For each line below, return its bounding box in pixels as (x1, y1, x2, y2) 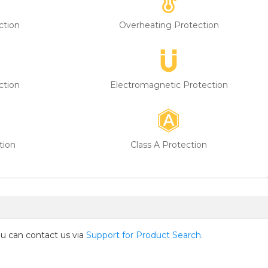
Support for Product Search (86, 229, 201, 240)
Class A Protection (130, 139, 207, 150)
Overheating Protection (118, 19, 219, 31)
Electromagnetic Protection (109, 79, 228, 90)
